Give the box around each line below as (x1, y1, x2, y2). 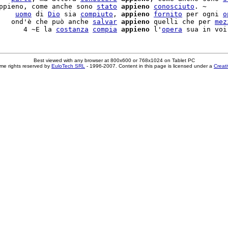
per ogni (182, 10, 223, 18)
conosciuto (154, 3, 194, 10)
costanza (56, 25, 89, 33)
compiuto (80, 10, 113, 18)
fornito (154, 10, 182, 18)
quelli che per (150, 18, 215, 25)
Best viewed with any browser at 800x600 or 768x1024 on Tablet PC (33, 58, 195, 63)
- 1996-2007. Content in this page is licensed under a (85, 63, 214, 69)
